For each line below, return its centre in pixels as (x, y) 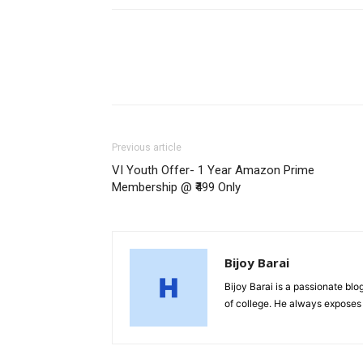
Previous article (147, 148)
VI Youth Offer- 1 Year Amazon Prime (213, 171)
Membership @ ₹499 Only (176, 188)
